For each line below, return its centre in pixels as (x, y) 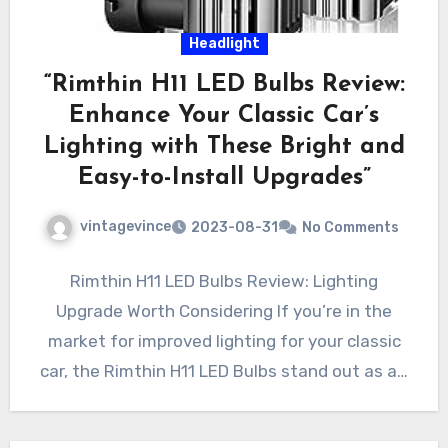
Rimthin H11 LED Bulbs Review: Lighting (224, 280)
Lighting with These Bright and (224, 147)
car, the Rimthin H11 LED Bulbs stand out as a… (224, 370)
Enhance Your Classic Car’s (224, 116)
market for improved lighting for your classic (224, 340)
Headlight (224, 44)
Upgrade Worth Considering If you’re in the (224, 310)
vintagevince (125, 227)
